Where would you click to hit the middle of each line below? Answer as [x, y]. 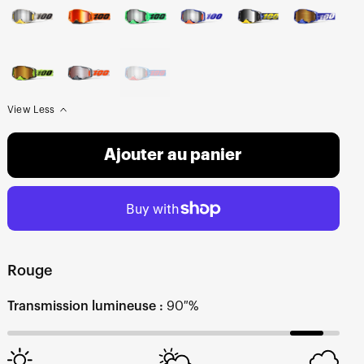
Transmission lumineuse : [85, 307]
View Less [31, 110]
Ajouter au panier [173, 156]
